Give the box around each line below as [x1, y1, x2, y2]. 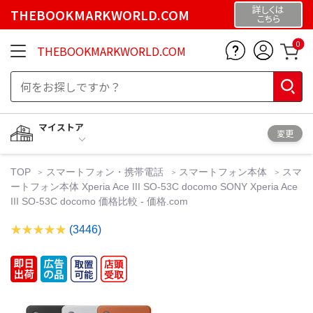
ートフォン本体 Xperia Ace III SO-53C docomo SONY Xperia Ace [10, 180, 298, 192]
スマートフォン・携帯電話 [46, 166, 164, 177]
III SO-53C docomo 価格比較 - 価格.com [10, 195, 188, 207]
